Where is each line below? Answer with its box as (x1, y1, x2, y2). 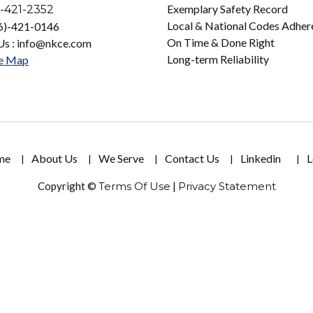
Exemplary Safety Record (167, 2, 288, 16)
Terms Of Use (98, 180, 170, 194)
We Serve (98, 152, 144, 166)
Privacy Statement (177, 180, 276, 194)
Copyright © (37, 180, 99, 193)
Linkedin (240, 152, 281, 166)
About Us (31, 152, 78, 166)
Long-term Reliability (167, 52, 269, 66)
